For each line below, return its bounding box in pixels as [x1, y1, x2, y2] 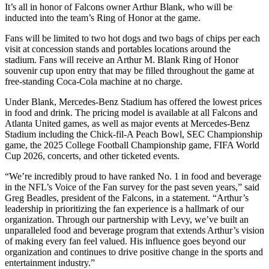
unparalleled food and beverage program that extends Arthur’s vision [5, 225, 264, 235]
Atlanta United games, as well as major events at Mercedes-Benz [5, 118, 250, 128]
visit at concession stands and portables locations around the [5, 43, 231, 54]
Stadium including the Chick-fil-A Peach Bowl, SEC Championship [5, 128, 262, 139]
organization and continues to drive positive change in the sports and [5, 246, 263, 257]
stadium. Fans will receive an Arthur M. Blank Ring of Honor [5, 54, 238, 65]
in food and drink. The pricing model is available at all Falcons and [5, 107, 258, 118]
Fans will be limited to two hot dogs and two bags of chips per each [5, 32, 260, 43]
